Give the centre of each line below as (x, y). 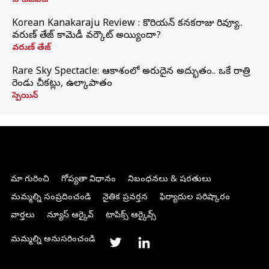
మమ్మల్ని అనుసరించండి (53, 240)
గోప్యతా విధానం (88, 180)
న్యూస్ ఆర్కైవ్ (70, 216)
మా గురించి (30, 180)
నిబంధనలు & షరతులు (169, 180)
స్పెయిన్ (25, 96)
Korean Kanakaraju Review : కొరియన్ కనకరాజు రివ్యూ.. (127, 24)
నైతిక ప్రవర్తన (125, 198)
